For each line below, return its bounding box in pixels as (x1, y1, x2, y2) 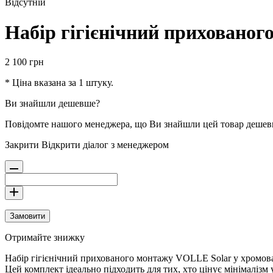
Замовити (10, 211, 45, 221)
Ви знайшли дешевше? (5, 98, 100, 109)
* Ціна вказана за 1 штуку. (5, 77, 113, 88)
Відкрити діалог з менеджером (41, 140, 169, 151)
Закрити (5, 140, 39, 151)
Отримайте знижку (5, 232, 85, 243)
